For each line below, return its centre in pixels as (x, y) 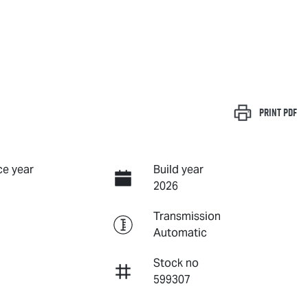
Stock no (176, 263)
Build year (178, 169)
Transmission (187, 216)
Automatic (180, 232)
